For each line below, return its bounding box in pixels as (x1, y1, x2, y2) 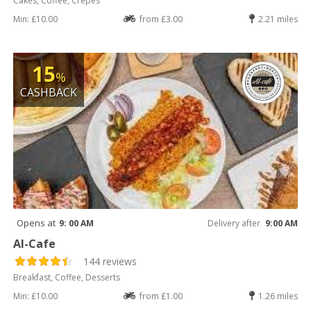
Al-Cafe (13, 236, 56, 252)
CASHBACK (20, 85, 78, 101)
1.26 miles (258, 290, 298, 303)
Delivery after (207, 217, 260, 230)
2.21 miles (258, 13, 298, 26)
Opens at (17, 217, 56, 230)
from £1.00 (140, 290, 183, 303)
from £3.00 (140, 13, 183, 26)
